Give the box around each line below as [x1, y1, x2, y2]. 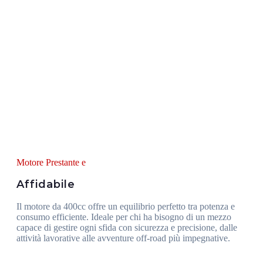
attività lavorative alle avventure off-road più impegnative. [16, 232, 230, 243]
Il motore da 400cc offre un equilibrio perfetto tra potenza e [16, 201, 235, 211]
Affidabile [16, 177, 75, 191]
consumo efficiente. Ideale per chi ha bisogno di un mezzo [16, 211, 231, 222]
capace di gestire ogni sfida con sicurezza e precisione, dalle [16, 222, 237, 232]
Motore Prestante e [16, 157, 86, 167]
